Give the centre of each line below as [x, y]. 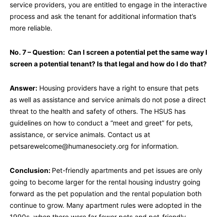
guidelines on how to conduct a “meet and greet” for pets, [101, 123]
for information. [154, 146]
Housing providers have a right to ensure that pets [118, 88]
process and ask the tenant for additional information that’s [103, 16]
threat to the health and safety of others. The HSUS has [98, 111]
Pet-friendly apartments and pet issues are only [127, 170]
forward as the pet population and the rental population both [106, 194]
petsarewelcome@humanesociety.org [69, 146]
